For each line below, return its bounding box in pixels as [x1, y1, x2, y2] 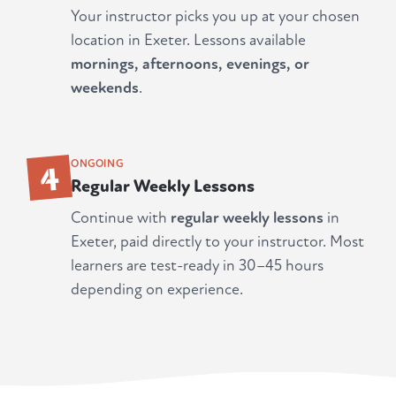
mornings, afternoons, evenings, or [71, 55, 309, 74]
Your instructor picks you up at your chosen [71, 7, 360, 27]
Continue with [71, 209, 171, 228]
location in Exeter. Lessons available [71, 31, 306, 50]
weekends [71, 79, 139, 98]
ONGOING [71, 157, 124, 171]
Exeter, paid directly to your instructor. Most [71, 232, 364, 252]
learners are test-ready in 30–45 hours [71, 256, 324, 276]
